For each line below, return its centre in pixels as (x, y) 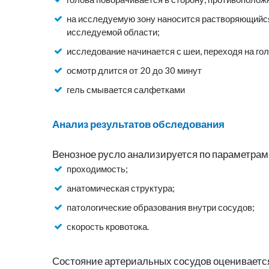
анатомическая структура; (121, 188)
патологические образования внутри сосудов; (161, 207)
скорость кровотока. (108, 227)
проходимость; (97, 169)
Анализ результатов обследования (138, 125)
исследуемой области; (113, 32)
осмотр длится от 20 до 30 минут (134, 71)
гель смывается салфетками (126, 90)
